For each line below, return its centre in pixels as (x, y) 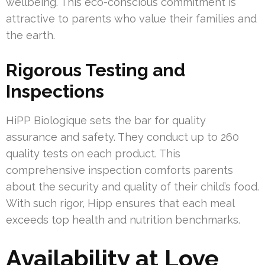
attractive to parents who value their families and (131, 19)
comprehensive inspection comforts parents (119, 170)
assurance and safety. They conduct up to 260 (122, 137)
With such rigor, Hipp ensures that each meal (120, 203)
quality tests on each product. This (93, 154)
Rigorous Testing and (96, 70)
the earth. (30, 35)
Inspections (55, 92)
